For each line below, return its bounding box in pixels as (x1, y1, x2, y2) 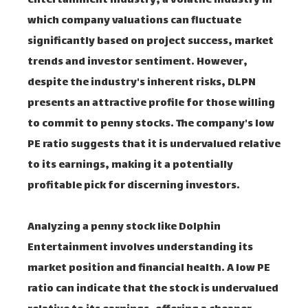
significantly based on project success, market (27, 32, 274, 51)
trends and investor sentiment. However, (27, 53, 247, 71)
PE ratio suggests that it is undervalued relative (27, 135, 280, 154)
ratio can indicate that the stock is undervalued (27, 280, 278, 298)
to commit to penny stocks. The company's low (27, 115, 274, 133)
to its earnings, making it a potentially (27, 156, 233, 175)
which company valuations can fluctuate (27, 12, 241, 30)
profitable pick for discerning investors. (27, 177, 240, 195)
